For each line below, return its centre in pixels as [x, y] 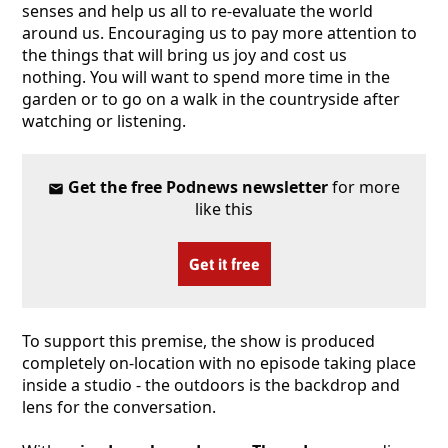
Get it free [224, 263]
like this [224, 208]
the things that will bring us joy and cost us [184, 54]
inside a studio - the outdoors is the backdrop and [211, 384]
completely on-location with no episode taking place [219, 362]
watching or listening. [104, 120]
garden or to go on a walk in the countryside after [211, 98]
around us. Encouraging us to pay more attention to [219, 32]
